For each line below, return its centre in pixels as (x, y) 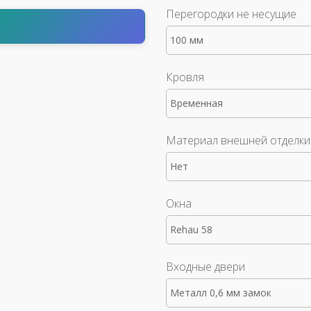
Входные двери (205, 267)
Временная (196, 103)
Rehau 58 (191, 229)
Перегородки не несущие (231, 14)
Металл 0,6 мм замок (221, 293)
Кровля (185, 77)
